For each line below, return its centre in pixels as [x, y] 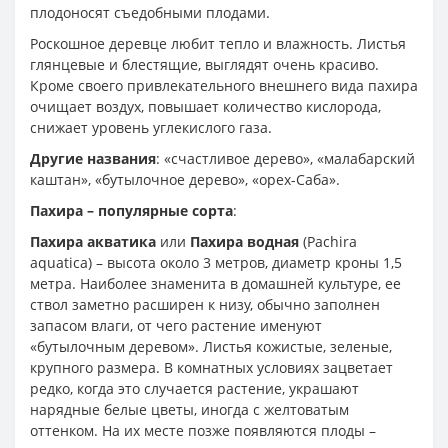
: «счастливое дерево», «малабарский [285, 158]
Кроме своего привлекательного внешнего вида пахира [224, 85]
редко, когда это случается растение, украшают [194, 388]
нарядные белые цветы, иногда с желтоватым [189, 409]
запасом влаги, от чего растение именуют [176, 325]
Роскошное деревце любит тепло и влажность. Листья [218, 43]
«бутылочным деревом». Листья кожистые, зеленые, [211, 346]
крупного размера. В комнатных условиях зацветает [211, 367]
